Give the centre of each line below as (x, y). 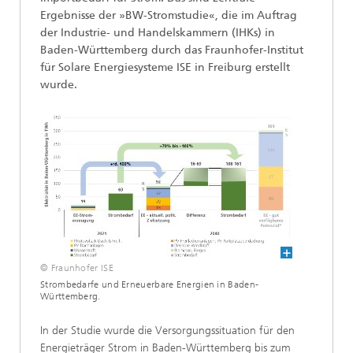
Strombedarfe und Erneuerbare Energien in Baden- (150, 285)
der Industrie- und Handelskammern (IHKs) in (158, 33)
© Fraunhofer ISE (77, 268)
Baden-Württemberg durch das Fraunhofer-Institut (172, 50)
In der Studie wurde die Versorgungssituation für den (167, 331)
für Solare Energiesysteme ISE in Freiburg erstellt (165, 68)
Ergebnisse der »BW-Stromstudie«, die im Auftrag (169, 16)
